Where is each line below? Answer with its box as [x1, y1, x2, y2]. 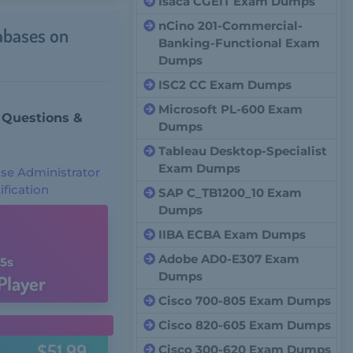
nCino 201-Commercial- [158, 18, 303, 33]
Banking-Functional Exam [158, 35, 321, 50]
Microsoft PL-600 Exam [158, 102, 303, 117]
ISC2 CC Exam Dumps [158, 77, 292, 92]
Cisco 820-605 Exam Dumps [158, 318, 332, 333]
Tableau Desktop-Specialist [158, 143, 328, 158]
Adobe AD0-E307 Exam [158, 251, 300, 266]
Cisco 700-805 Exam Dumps [158, 293, 332, 308]
